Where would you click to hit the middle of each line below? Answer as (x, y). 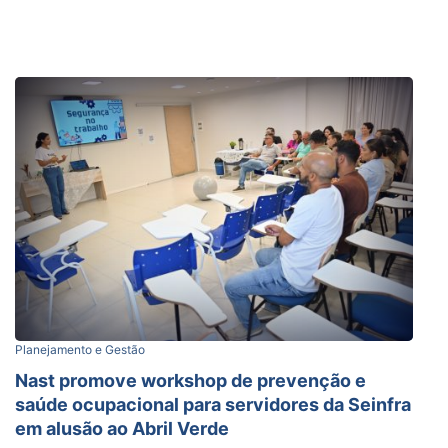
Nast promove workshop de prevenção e (190, 380)
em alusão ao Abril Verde (122, 428)
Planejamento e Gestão (80, 349)
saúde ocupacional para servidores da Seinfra (213, 404)
